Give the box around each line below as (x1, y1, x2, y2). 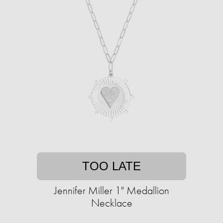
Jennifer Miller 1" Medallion (54, 183, 169, 198)
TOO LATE (82, 159, 141, 173)
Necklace (91, 196, 132, 211)
